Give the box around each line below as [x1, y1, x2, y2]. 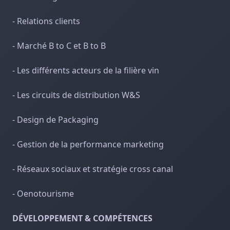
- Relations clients [12, 15, 80, 27]
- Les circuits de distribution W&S [12, 89, 140, 101]
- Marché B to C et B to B [12, 40, 106, 51]
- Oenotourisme [12, 188, 74, 199]
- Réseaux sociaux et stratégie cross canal [12, 163, 173, 175]
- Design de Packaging [12, 114, 99, 125]
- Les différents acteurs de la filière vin [12, 65, 159, 76]
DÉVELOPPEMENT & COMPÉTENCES [12, 213, 152, 224]
